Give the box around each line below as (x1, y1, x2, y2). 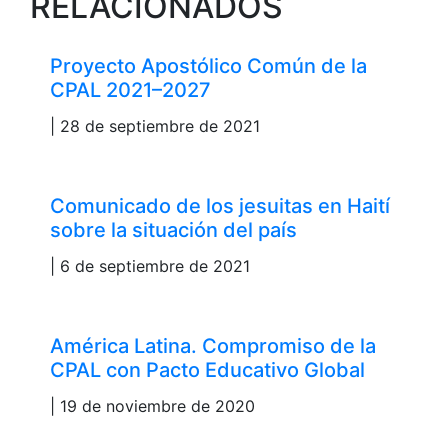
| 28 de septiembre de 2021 (50, 115, 260, 136)
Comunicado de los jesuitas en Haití (50, 193, 390, 218)
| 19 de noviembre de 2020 (50, 395, 255, 416)
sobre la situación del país (50, 217, 297, 242)
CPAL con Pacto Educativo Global (50, 357, 365, 382)
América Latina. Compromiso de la (50, 333, 376, 358)
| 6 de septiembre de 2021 (50, 255, 250, 276)
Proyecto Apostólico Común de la (50, 53, 367, 78)
